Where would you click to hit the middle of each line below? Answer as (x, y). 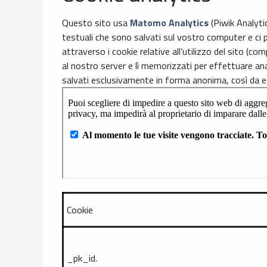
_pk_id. (82, 258)
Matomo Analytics (169, 23)
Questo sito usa (96, 23)
